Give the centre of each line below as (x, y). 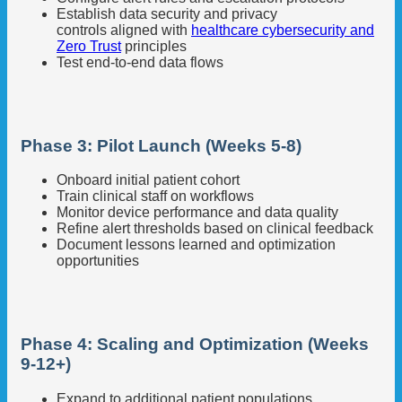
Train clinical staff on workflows (155, 197)
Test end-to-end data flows (140, 63)
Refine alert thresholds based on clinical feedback (215, 229)
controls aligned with (124, 31)
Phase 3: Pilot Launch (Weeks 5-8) (161, 145)
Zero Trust (89, 47)
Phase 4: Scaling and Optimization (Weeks (195, 345)
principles (154, 47)
